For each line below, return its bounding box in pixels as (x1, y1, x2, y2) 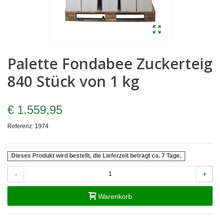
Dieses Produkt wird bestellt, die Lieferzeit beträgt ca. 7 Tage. (11, 152, 182, 160)
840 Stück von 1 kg (7, 71, 139, 92)
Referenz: (7, 123, 33, 130)
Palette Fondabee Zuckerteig (7, 54, 213, 74)
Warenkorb (98, 192, 132, 200)
